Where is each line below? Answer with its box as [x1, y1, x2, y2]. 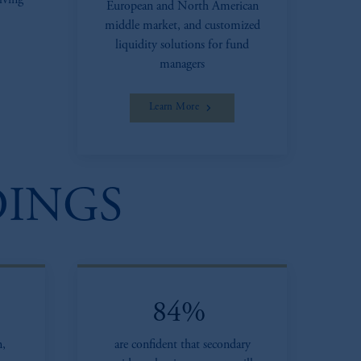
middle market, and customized [104, 19, 260, 32]
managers [160, 58, 205, 71]
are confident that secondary [114, 338, 251, 351]
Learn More [148, 102, 200, 113]
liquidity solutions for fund [115, 39, 249, 52]
